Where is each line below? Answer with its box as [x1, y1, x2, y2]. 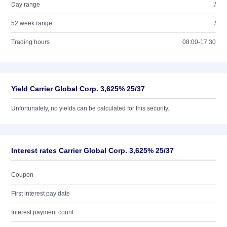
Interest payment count [11, 209, 73, 216]
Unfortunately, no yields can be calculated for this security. [11, 105, 169, 112]
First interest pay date [11, 190, 70, 197]
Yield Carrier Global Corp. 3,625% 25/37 [11, 85, 145, 93]
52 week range [11, 20, 52, 27]
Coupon [11, 171, 33, 178]
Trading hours [11, 39, 50, 46]
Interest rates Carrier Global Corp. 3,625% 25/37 [11, 146, 174, 155]
